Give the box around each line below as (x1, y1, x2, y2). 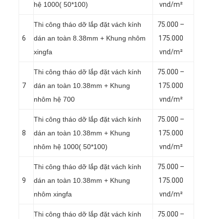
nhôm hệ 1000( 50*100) (34, 142, 108, 151)
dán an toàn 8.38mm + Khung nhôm (34, 34, 146, 42)
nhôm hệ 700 (34, 95, 75, 103)
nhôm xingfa (34, 190, 74, 198)
